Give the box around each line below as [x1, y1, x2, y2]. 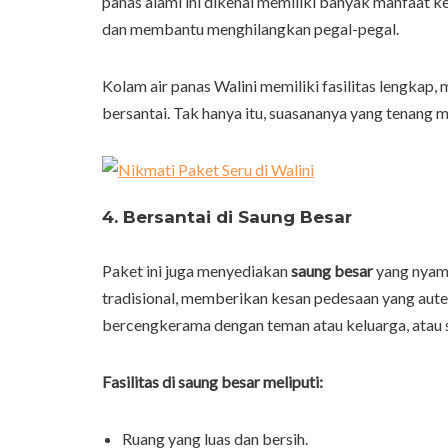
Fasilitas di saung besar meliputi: [102, 372, 323, 392]
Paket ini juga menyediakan [102, 261, 291, 281]
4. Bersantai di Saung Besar [102, 207, 352, 228]
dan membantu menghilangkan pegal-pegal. [102, 19, 399, 39]
